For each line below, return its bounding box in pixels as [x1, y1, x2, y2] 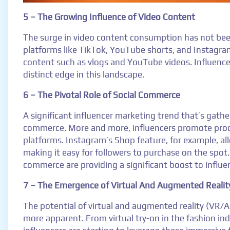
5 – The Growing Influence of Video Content [23, 12, 195, 23]
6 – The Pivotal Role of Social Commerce [23, 90, 180, 101]
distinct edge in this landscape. [23, 69, 144, 80]
